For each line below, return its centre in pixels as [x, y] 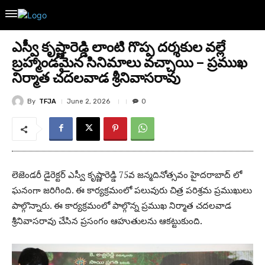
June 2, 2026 [88, 101]
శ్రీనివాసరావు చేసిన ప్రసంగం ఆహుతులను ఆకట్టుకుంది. [107, 221]
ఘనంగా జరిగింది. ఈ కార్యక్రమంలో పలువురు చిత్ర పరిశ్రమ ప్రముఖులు [132, 190]
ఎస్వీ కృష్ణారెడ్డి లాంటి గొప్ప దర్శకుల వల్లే [119, 47]
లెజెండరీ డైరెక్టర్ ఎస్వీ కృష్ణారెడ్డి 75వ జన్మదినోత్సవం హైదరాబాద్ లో [127, 175]
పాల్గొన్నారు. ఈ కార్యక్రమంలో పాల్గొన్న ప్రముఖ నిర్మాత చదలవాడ [122, 206]
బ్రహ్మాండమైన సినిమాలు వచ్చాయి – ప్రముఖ [130, 63]
